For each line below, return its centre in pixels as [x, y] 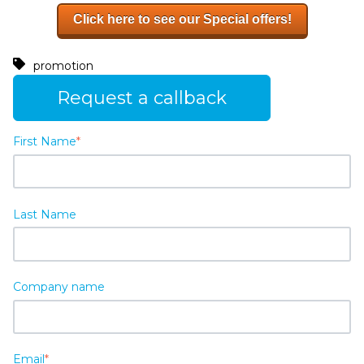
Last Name [45, 214]
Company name [59, 286]
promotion [63, 66]
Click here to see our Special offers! [182, 19]
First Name [45, 142]
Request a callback [142, 98]
